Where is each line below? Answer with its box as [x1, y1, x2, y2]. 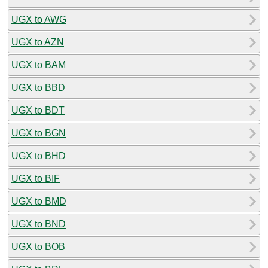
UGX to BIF [11, 173, 60, 184]
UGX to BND [11, 218, 66, 229]
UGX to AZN [11, 36, 64, 47]
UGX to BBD [11, 82, 65, 93]
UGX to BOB [11, 241, 65, 252]
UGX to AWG [11, 14, 66, 25]
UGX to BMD [11, 196, 66, 206]
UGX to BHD [11, 150, 66, 161]
